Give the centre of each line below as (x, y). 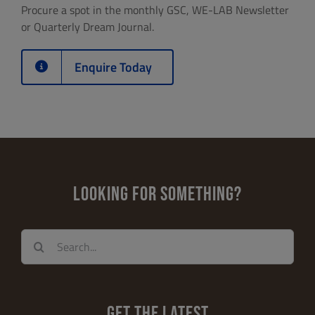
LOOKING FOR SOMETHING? (157, 194)
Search (37, 237)
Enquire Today (113, 67)
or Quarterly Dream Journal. (87, 26)
